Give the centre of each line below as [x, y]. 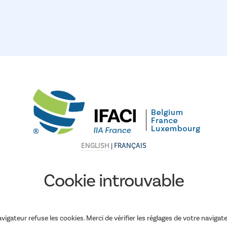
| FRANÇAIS [128, 146]
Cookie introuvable [113, 181]
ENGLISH [95, 146]
